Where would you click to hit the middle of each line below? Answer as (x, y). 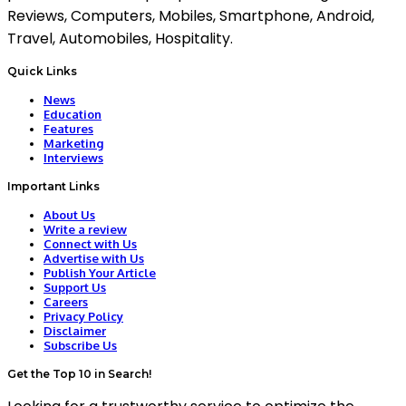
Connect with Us (90, 244)
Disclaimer (75, 331)
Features (68, 129)
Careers (66, 302)
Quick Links (42, 72)
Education (72, 115)
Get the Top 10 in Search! (79, 374)
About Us (69, 215)
